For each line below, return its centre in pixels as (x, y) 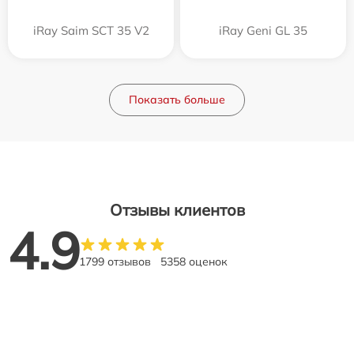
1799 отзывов (115, 261)
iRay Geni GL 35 (263, 30)
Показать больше (177, 99)
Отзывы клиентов (177, 209)
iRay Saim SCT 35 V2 (91, 30)
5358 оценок (194, 261)
